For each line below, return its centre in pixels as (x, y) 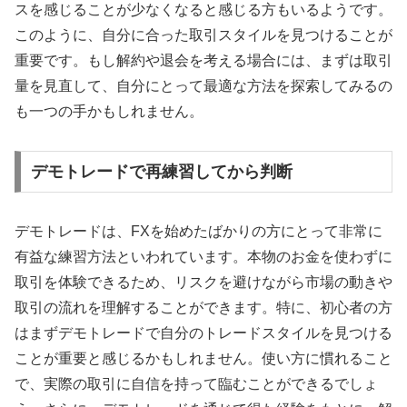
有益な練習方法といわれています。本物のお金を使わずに (203, 256)
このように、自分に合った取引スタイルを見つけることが (203, 35)
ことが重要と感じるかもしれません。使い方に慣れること (203, 358)
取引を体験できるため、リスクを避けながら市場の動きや (203, 282)
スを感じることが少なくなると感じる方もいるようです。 (203, 10)
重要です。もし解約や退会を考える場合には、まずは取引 (203, 61)
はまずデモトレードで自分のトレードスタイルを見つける (203, 333)
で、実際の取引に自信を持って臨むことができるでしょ (196, 383)
